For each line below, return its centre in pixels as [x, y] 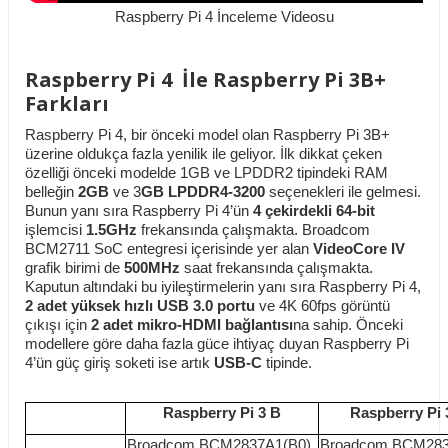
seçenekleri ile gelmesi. [343, 192]
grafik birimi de [74, 268]
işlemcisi [55, 230]
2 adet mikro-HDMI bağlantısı [192, 325]
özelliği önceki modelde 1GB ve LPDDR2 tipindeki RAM [206, 173]
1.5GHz [111, 230]
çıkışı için [58, 325]
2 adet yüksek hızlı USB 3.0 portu [140, 306]
